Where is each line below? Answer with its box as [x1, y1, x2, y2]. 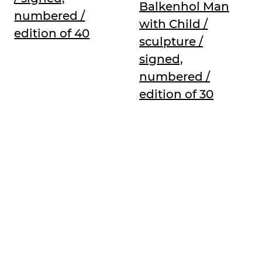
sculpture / [139, 34, 204, 49]
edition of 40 [14, 26, 90, 41]
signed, [139, 51, 184, 66]
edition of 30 [139, 87, 214, 101]
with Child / [139, 16, 208, 31]
